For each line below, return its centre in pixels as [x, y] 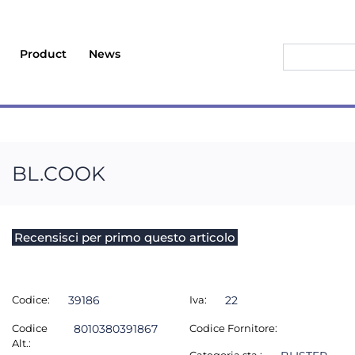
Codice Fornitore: [233, 328]
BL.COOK [59, 174]
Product [44, 54]
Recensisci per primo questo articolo [125, 237]
